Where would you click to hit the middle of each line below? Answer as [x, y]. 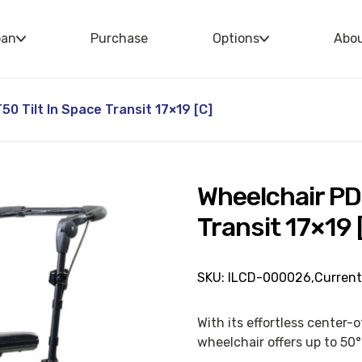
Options [236, 38]
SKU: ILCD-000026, [255, 278]
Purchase [119, 38]
